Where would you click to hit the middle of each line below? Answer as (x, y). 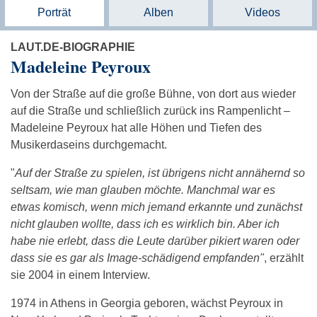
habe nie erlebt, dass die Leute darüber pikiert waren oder (155, 241)
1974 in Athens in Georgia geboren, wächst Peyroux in (147, 304)
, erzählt (284, 258)
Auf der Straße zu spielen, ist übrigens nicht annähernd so (160, 173)
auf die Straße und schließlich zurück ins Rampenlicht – (150, 111)
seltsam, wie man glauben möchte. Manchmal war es (143, 190)
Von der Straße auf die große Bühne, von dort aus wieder (153, 94)
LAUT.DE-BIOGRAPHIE (73, 47)
